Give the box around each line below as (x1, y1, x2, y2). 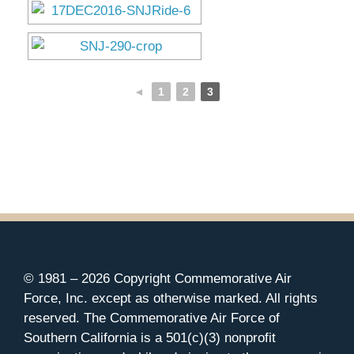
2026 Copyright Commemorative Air (81, 270, 292, 286)
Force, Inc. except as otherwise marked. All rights (24, 290, 318, 306)
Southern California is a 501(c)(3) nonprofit (24, 330, 276, 345)
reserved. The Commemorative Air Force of (24, 310, 280, 326)
